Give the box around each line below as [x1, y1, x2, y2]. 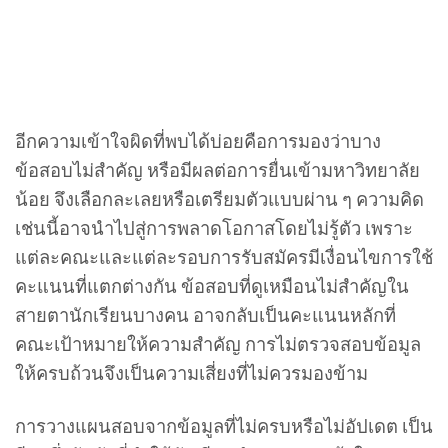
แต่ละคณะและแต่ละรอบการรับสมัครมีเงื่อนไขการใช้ [15, 246, 433, 269]
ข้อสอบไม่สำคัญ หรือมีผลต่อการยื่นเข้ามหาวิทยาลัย [15, 159, 420, 182]
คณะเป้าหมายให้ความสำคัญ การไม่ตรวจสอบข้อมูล [15, 333, 421, 356]
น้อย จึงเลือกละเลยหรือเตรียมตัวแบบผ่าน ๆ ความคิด [15, 188, 424, 211]
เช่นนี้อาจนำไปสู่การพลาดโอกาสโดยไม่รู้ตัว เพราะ [15, 217, 413, 240]
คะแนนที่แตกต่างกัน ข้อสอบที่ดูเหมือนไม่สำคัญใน [15, 275, 409, 298]
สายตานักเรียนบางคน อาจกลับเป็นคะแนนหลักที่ [15, 304, 396, 327]
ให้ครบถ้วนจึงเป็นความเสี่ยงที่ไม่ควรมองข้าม [15, 362, 368, 385]
